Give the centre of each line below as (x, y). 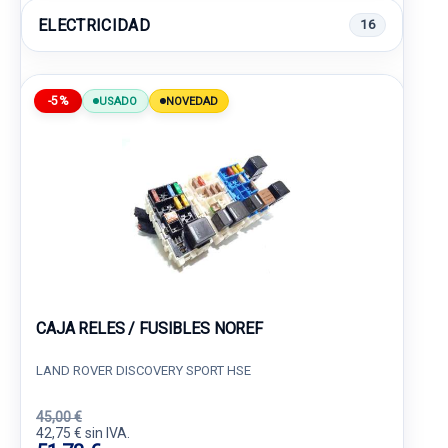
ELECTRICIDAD (94, 25)
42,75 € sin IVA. (83, 433)
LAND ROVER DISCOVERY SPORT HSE (143, 370)
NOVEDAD (192, 101)
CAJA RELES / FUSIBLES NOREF (149, 328)
